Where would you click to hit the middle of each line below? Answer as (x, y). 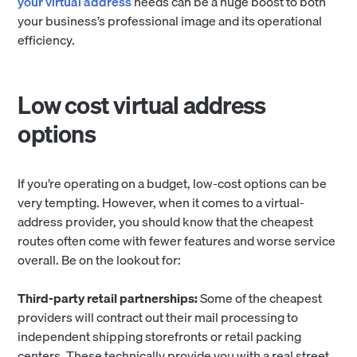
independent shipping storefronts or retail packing (160, 337)
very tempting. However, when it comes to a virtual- (161, 203)
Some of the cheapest (261, 298)
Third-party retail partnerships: (109, 298)
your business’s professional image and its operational (170, 21)
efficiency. (48, 40)
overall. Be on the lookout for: (100, 260)
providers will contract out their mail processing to (158, 318)
